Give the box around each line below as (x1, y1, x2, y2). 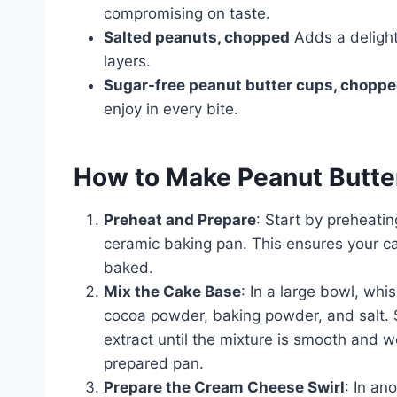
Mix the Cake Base (104, 282, 241, 300)
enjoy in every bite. (104, 99, 238, 118)
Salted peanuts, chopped (104, 27, 290, 46)
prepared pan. (104, 354, 204, 372)
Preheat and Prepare (104, 210, 256, 229)
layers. (104, 51, 151, 70)
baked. (104, 258, 153, 276)
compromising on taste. (104, 4, 270, 22)
